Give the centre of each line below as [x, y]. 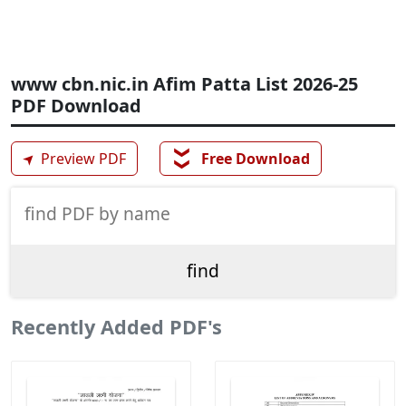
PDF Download [76, 106]
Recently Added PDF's [116, 327]
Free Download [254, 159]
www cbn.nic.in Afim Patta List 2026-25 [184, 84]
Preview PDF [82, 159]
